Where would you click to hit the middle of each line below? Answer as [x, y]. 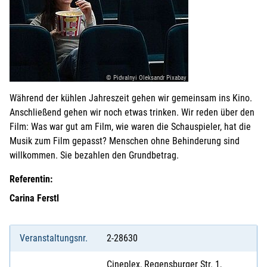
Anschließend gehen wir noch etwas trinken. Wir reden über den [132, 112]
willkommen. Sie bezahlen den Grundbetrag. [94, 155]
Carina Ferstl [34, 198]
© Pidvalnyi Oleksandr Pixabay [146, 77]
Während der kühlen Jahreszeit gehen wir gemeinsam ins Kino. [131, 98]
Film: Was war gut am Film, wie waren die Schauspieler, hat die [130, 126]
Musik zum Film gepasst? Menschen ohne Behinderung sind [125, 141]
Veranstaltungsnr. [54, 238]
